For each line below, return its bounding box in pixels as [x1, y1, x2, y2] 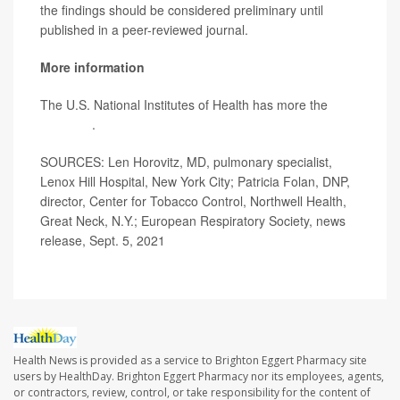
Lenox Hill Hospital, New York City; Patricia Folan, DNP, [40, 171, 350, 190]
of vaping [40, 114, 92, 133]
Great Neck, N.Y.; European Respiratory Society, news [40, 211, 346, 229]
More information [40, 57, 145, 76]
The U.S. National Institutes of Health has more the [40, 95, 331, 113]
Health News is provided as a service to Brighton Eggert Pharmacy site [13, 352, 367, 368]
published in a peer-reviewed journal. [40, 20, 248, 38]
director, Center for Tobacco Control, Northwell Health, [40, 191, 346, 210]
